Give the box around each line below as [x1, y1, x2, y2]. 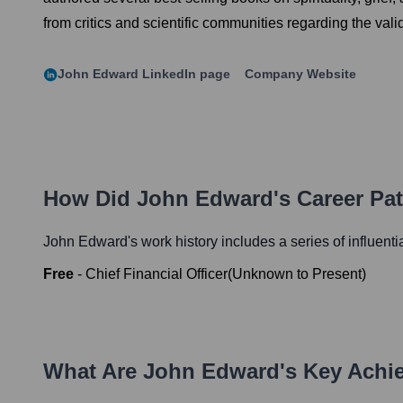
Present [312, 266, 362, 282]
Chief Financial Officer [85, 266, 228, 282]
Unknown [232, 266, 293, 282]
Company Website [245, 67, 356, 82]
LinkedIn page [139, 67, 230, 82]
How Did [43, 186, 137, 211]
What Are [43, 359, 143, 384]
